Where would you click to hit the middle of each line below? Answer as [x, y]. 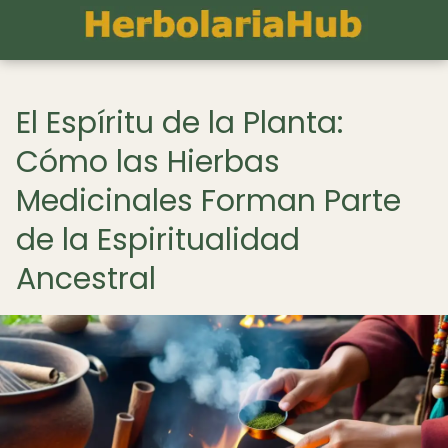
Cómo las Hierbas [148, 162]
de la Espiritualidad [158, 240]
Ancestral [86, 279]
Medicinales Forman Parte [208, 201]
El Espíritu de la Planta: [179, 123]
